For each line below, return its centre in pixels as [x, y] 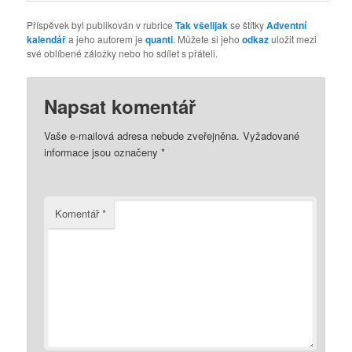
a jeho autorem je [106, 38]
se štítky [247, 24]
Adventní [287, 25]
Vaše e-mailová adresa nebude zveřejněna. [142, 136]
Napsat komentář [120, 106]
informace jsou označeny [103, 152]
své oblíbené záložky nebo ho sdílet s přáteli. [123, 53]
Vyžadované [271, 136]
